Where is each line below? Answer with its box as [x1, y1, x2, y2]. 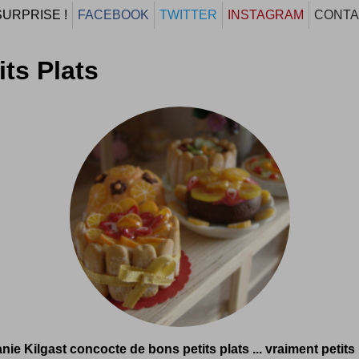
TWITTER [159, 8, 217, 22]
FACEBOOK [78, 8, 149, 22]
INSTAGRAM [228, 8, 304, 22]
